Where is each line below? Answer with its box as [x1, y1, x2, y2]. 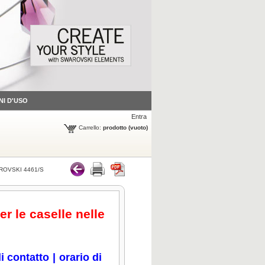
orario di [59, 251, 102, 263]
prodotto [103, 124, 127, 131]
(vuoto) [128, 124, 148, 131]
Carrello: [79, 124, 101, 131]
